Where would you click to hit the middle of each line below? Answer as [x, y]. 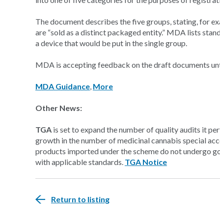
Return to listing [80, 199]
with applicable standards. [80, 162]
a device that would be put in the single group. [111, 43]
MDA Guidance [63, 86]
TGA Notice [146, 162]
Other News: [59, 108]
